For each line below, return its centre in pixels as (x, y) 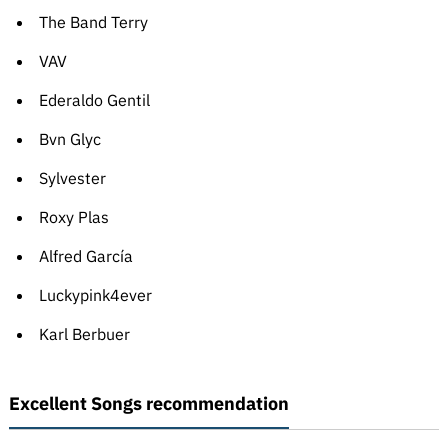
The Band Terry (93, 22)
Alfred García (85, 256)
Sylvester (72, 178)
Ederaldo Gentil (94, 100)
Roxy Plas (73, 217)
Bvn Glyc (69, 139)
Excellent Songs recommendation (148, 404)
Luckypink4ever (95, 295)
